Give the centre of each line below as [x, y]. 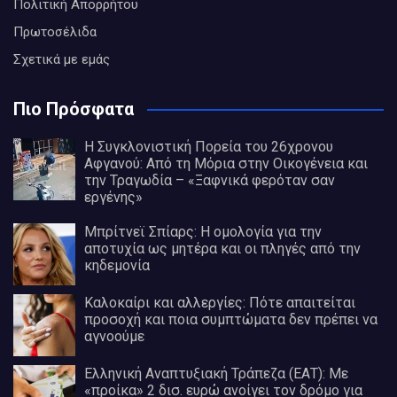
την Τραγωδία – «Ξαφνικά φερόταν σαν [210, 181]
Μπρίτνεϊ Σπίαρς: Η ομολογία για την [203, 232]
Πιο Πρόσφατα [74, 109]
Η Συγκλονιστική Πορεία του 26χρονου [209, 147]
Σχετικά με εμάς [62, 60]
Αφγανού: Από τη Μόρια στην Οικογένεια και [226, 164]
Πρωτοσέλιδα [55, 32]
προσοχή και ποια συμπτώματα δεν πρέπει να [231, 320]
